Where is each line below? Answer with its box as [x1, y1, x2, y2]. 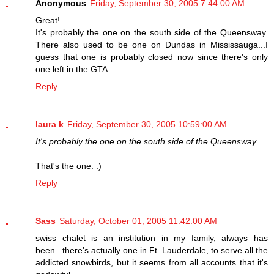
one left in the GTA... [35, 64, 115, 74]
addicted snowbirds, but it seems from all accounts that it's [35, 257, 268, 267]
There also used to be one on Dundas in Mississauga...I [35, 39, 268, 50]
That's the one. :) [35, 160, 102, 171]
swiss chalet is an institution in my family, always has [35, 232, 268, 243]
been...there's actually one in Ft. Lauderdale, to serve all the [35, 245, 268, 255]
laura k [35, 119, 64, 129]
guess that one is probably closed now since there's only [35, 51, 268, 62]
